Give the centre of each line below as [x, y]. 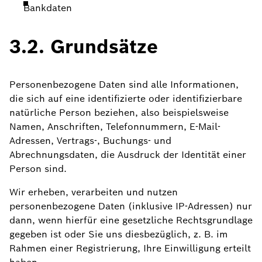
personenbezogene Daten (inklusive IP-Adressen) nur [131, 206]
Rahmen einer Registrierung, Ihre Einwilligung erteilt [130, 248]
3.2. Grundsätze [84, 46]
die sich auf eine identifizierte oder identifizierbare [126, 99]
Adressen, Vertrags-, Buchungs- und [90, 141]
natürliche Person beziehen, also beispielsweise [119, 113]
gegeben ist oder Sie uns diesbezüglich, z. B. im [119, 234]
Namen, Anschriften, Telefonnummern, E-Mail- [115, 127]
